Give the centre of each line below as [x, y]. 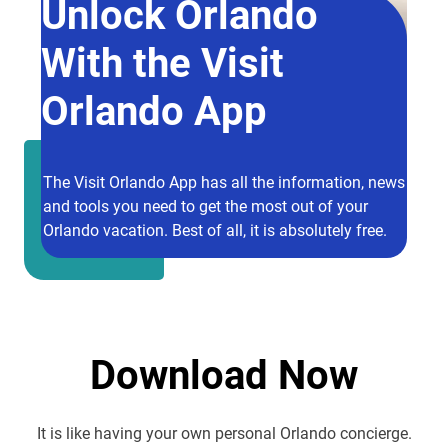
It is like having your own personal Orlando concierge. [224, 433]
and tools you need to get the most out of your [205, 206]
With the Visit [162, 62]
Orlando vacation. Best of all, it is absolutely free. [215, 230]
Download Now [224, 374]
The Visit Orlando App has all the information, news [224, 182]
